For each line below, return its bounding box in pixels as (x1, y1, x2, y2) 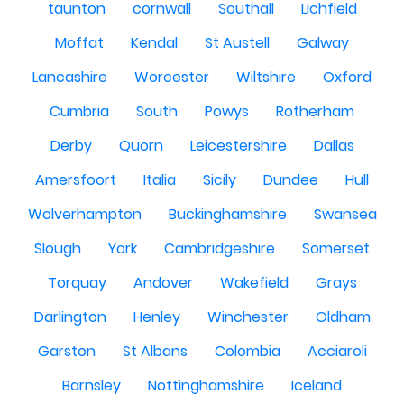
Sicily (203, 170, 236, 190)
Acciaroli (307, 341, 367, 362)
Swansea (313, 204, 377, 225)
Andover (133, 272, 193, 293)
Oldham (315, 307, 371, 327)
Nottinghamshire (148, 375, 264, 396)
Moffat (55, 32, 104, 53)
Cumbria (50, 101, 109, 122)
